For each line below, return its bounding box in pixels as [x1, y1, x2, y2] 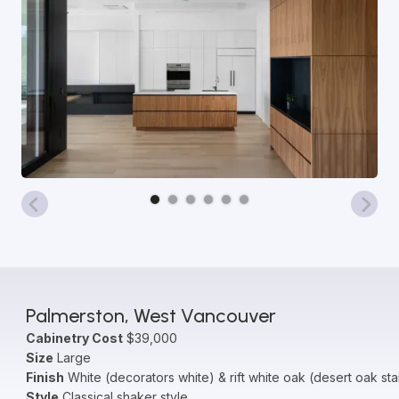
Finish [25, 370, 64, 385]
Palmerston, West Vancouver [25, 304, 276, 328]
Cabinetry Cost [25, 330, 123, 346]
